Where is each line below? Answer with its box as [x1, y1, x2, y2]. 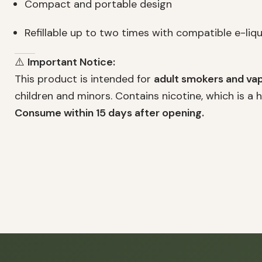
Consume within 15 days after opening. [15, 106, 204, 120]
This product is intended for [15, 72, 154, 87]
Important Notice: [27, 55, 115, 70]
